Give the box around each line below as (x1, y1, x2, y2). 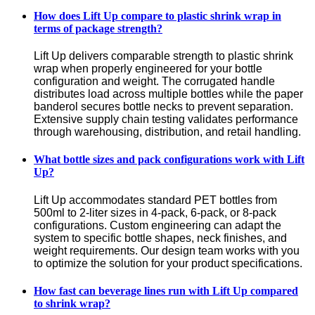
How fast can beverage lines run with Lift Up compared (34, 284, 298, 297)
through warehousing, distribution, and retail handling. (34, 126, 301, 139)
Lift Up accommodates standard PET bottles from (34, 193, 277, 206)
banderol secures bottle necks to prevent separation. (34, 101, 293, 113)
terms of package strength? (34, 22, 162, 34)
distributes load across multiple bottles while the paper (34, 88, 303, 101)
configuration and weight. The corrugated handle (34, 75, 275, 88)
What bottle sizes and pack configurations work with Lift (34, 153, 304, 166)
